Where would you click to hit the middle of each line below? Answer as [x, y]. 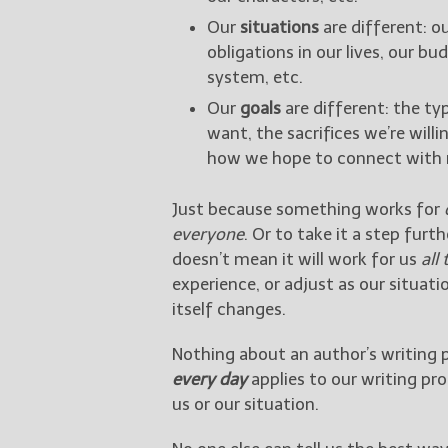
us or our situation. [245, 403]
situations [279, 26]
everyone [208, 233]
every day [209, 378]
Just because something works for [308, 208]
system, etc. [255, 76]
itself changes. [229, 308]
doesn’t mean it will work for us [296, 258]
